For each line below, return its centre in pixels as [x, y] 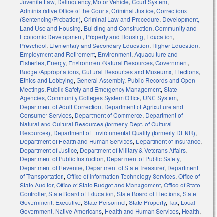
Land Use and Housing [50, 28]
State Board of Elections [148, 194]
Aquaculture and [156, 54]
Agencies [32, 98]
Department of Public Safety [143, 159]
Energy [56, 63]
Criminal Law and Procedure [122, 19]
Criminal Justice [132, 11]
